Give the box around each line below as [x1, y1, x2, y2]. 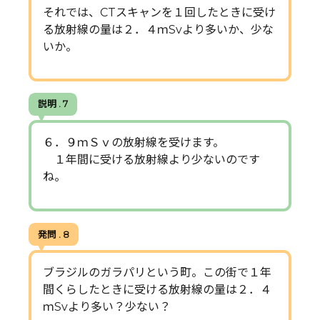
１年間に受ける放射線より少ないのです [43, 153, 260, 167]
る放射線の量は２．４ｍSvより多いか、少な [43, 23, 274, 37]
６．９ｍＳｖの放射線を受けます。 [43, 136, 224, 150]
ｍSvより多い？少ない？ [43, 300, 171, 314]
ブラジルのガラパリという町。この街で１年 [43, 266, 271, 280]
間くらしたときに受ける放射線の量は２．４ [43, 283, 271, 297]
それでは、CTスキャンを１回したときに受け [43, 6, 276, 20]
